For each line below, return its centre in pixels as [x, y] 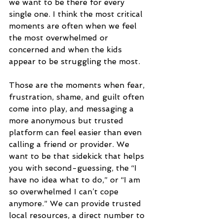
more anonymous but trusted [67, 120]
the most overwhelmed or [60, 37]
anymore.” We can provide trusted [76, 203]
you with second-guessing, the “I [74, 168]
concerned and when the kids [67, 49]
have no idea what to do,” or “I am [76, 180]
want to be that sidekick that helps [78, 156]
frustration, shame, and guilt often [78, 97]
